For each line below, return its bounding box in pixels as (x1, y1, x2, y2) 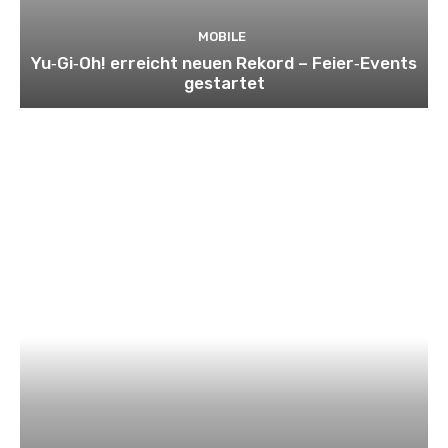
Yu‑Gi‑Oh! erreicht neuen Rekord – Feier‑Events (31, 52, 417, 73)
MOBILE (197, 28, 246, 44)
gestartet (183, 72, 265, 93)
